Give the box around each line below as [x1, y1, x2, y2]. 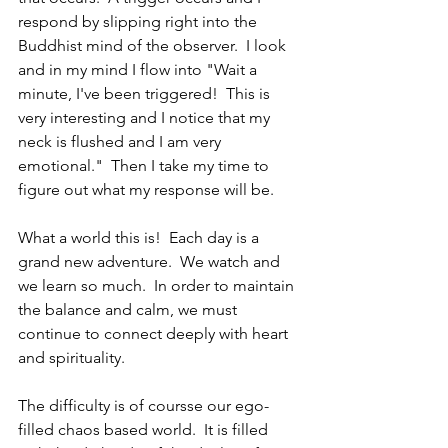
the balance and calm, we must [18, 300, 241, 319]
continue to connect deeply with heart [18, 324, 292, 343]
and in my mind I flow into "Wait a [18, 60, 261, 79]
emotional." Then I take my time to [18, 156, 273, 175]
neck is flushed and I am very [18, 132, 225, 151]
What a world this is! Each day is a [18, 228, 263, 247]
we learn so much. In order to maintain [18, 276, 298, 295]
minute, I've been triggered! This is [18, 84, 274, 103]
